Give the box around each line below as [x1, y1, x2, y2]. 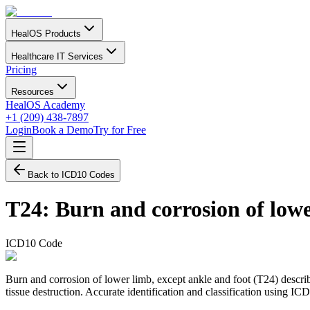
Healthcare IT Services [11, 51, 103, 62]
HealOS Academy [6, 99, 85, 111]
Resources [11, 86, 54, 97]
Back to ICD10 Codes [28, 170, 115, 180]
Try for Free [93, 124, 146, 136]
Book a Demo [32, 124, 93, 136]
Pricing [6, 64, 37, 75]
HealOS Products [11, 28, 81, 39]
